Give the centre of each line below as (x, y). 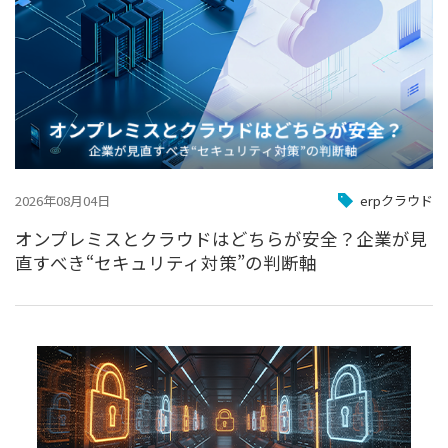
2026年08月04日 (62, 200)
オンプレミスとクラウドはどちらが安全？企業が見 (221, 238)
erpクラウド (396, 200)
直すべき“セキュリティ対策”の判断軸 (166, 262)
